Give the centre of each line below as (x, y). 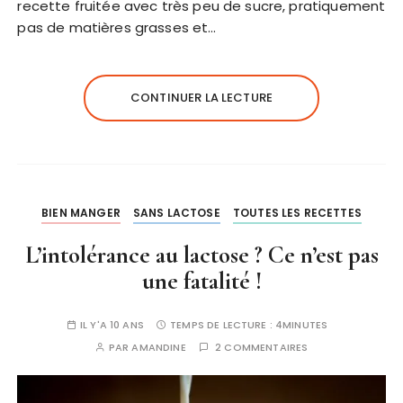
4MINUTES (302, 325)
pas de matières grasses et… (117, 28)
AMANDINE (159, 348)
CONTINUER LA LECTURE (201, 98)
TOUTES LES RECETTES (297, 213)
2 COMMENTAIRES (262, 348)
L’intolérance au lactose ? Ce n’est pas (201, 255)
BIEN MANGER (81, 213)
